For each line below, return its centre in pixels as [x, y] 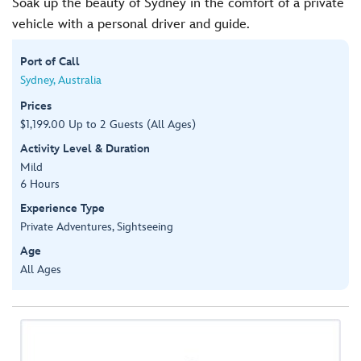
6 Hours [40, 184]
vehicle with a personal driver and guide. [131, 24]
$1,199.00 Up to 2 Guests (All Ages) [108, 124]
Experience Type [62, 208]
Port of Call [50, 61]
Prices [36, 106]
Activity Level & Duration [85, 148]
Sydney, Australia [61, 80]
